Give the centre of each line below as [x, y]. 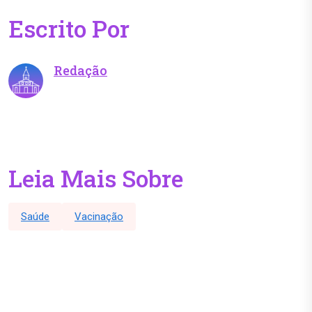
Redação [80, 71]
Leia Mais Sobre [96, 178]
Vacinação [99, 217]
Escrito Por [69, 29]
